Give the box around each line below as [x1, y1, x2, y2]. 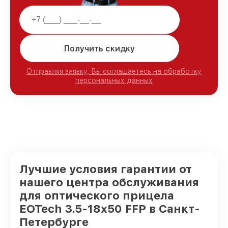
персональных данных [75, 76, 153, 84]
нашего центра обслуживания [19, 176, 199, 189]
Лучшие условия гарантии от [19, 162, 192, 176]
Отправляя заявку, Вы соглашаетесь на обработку [26, 67, 202, 75]
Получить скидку [64, 43, 135, 53]
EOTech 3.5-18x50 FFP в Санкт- [19, 202, 200, 215]
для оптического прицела [19, 189, 174, 202]
